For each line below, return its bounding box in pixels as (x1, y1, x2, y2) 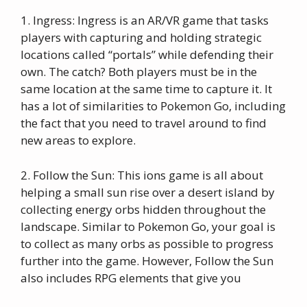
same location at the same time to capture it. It (21, 81, 272, 97)
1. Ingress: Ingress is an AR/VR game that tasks (21, 12, 269, 28)
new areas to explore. (21, 132, 136, 148)
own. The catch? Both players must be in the (21, 64, 257, 79)
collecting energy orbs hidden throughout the (21, 201, 266, 217)
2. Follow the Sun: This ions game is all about (21, 167, 263, 183)
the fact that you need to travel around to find (21, 115, 267, 131)
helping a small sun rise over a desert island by (21, 184, 275, 200)
